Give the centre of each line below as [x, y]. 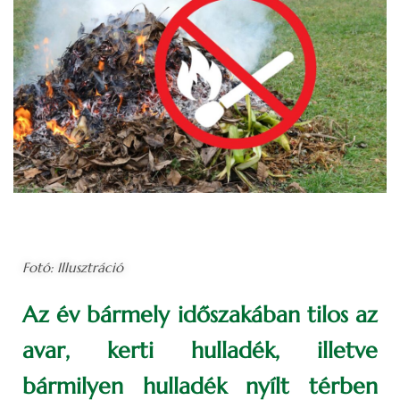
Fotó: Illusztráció [73, 267]
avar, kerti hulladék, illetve [200, 350]
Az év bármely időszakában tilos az [200, 314]
